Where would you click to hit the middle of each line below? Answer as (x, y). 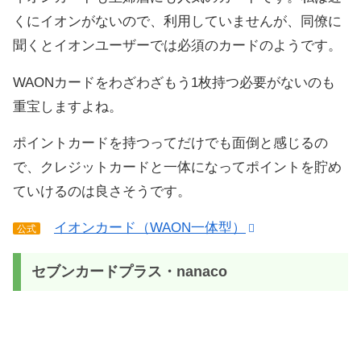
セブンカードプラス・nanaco (129, 272)
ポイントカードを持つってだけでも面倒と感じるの (170, 143)
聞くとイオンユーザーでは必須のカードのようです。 (177, 46)
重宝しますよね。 (68, 106)
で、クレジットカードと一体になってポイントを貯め (177, 167)
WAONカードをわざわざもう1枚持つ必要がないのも (174, 82)
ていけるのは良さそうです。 (102, 191)
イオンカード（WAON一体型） (150, 228)
